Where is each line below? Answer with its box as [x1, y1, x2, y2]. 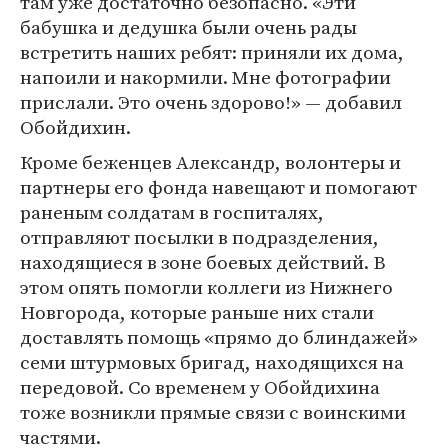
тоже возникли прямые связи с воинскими [20, 399, 406, 426]
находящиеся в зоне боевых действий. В [20, 249, 386, 276]
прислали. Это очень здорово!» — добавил [20, 89, 402, 116]
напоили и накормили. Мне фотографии [20, 64, 391, 91]
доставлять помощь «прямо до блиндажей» [20, 324, 418, 351]
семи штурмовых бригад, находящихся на [20, 349, 404, 376]
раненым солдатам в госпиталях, [20, 199, 324, 226]
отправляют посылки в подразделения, [20, 224, 379, 251]
